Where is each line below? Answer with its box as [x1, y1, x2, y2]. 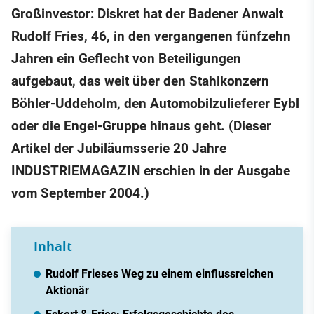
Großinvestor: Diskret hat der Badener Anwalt [11, 6, 283, 22]
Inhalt [34, 238, 72, 256]
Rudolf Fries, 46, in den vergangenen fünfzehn [11, 28, 291, 45]
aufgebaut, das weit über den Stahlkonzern [11, 73, 269, 90]
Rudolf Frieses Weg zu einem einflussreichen [46, 267, 273, 281]
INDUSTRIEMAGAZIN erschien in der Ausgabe [11, 163, 290, 179]
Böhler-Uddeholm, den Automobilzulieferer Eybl [11, 95, 299, 112]
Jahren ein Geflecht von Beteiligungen [11, 50, 241, 67]
